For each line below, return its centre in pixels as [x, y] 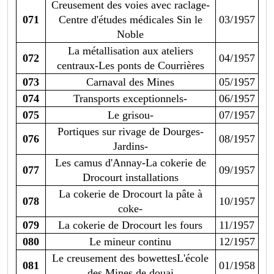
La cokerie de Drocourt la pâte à [130, 194]
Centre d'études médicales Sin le [130, 20]
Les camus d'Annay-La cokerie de [130, 163]
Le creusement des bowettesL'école [130, 258]
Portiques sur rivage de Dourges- [130, 132]
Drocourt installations [130, 178]
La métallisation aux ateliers [130, 51]
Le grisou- [130, 115]
